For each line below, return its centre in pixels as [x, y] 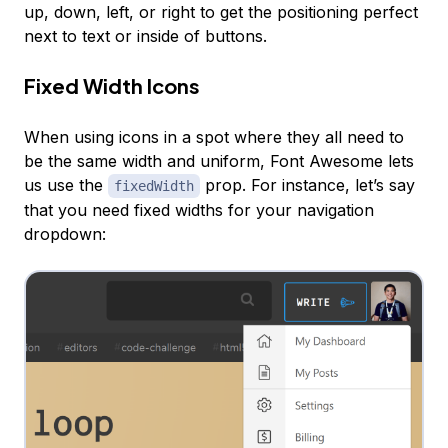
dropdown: [65, 233]
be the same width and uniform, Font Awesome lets [219, 160]
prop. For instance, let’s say [307, 184]
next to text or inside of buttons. [145, 35]
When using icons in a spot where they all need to [214, 136]
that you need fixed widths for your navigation [199, 209]
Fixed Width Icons [112, 85]
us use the [66, 184]
